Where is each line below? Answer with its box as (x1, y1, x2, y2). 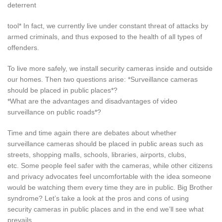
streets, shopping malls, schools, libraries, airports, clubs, (7, 150, 186, 159)
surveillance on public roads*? (7, 108, 101, 116)
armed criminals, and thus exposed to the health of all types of (7, 32, 202, 41)
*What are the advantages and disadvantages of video (7, 97, 177, 105)
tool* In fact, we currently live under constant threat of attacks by (7, 21, 208, 30)
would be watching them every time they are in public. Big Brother (7, 183, 213, 191)
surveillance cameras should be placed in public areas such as (7, 139, 203, 148)
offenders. (7, 43, 39, 52)
